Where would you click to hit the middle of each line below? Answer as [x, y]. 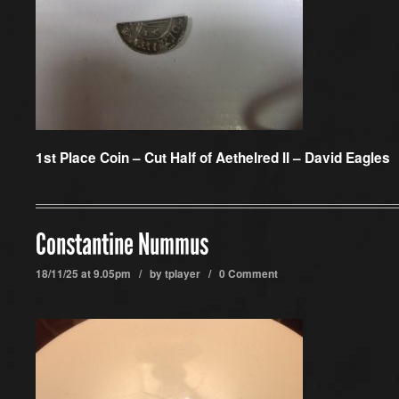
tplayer [183, 274]
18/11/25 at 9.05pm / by [100, 274]
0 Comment [248, 274]
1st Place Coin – [90, 158]
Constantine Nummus [122, 245]
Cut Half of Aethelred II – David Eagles [267, 158]
